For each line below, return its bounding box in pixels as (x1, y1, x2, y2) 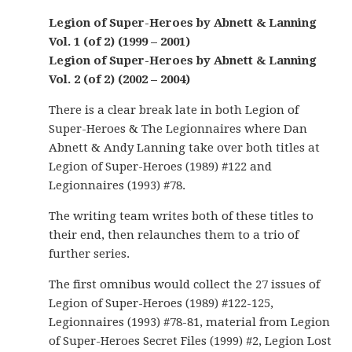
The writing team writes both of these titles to (49, 209, 314, 223)
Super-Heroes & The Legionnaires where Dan (49, 122, 308, 136)
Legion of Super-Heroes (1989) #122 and (49, 159, 273, 174)
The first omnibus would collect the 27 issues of (49, 277, 321, 291)
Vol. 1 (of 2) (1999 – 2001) (49, 35, 191, 49)
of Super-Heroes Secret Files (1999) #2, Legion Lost (49, 334, 332, 348)
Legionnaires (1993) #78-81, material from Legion (49, 315, 331, 329)
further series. (49, 247, 130, 261)
